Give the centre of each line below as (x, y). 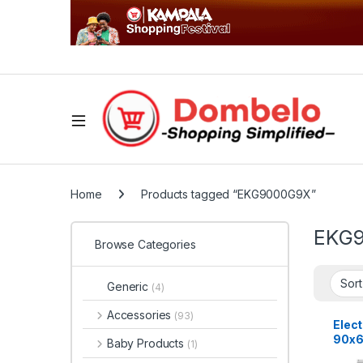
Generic (129, 286)
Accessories (141, 314)
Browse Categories (145, 245)
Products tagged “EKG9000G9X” (228, 194)
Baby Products (147, 344)
